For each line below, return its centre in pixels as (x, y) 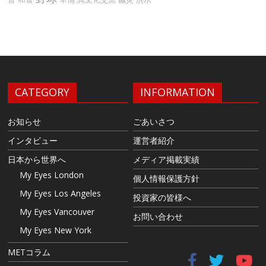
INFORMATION (178, 92)
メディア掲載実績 (166, 159)
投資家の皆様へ (162, 197)
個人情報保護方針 (166, 178)
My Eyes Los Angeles (61, 193)
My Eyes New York (56, 230)
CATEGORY (42, 92)
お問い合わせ (158, 216)
